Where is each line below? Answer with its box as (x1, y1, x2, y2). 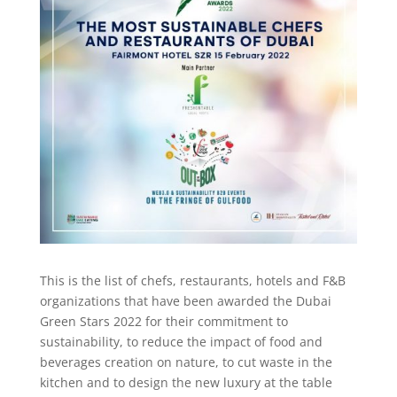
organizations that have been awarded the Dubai (39, 292, 331, 310)
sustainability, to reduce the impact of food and (39, 333, 323, 351)
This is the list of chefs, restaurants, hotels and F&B (39, 272, 346, 290)
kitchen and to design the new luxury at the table (39, 374, 332, 392)
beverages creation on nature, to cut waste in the (39, 354, 332, 371)
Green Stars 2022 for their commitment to (39, 313, 288, 331)
